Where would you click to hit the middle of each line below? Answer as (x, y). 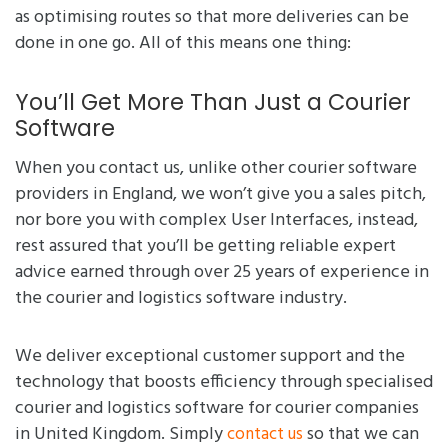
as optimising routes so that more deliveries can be (212, 18)
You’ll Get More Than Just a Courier (213, 102)
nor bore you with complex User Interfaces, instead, (216, 221)
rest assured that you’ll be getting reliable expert (205, 247)
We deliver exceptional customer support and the (210, 357)
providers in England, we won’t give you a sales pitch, (220, 195)
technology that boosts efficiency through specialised (224, 383)
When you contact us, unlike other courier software (216, 169)
